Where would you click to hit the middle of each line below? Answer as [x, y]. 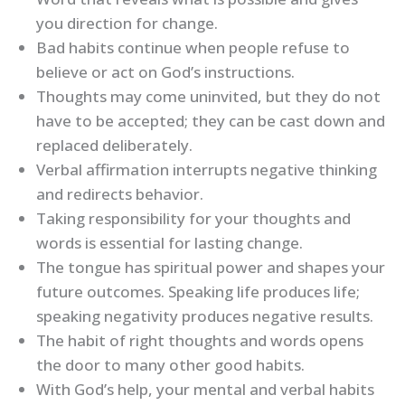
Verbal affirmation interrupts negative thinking [207, 170]
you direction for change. [127, 24]
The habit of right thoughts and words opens [200, 341]
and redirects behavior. [120, 194]
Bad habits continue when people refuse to [193, 48]
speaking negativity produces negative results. [205, 316]
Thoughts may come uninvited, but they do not [208, 97]
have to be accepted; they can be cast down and [211, 121]
